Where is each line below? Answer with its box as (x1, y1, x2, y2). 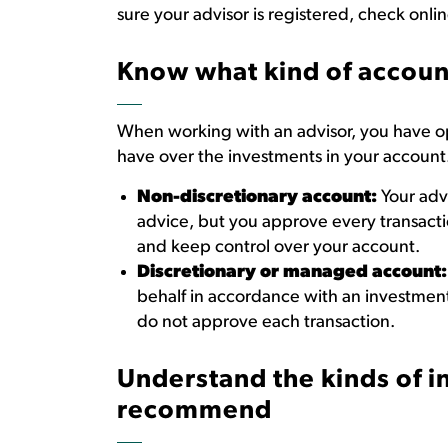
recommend (117, 398, 278, 425)
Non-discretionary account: (137, 188, 377, 207)
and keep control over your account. (137, 238, 420, 257)
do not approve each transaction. (137, 313, 399, 332)
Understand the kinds (117, 367, 396, 394)
